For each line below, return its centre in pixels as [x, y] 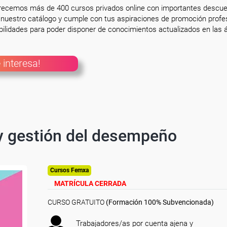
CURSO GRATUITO [76, 202]
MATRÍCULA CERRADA [90, 183]
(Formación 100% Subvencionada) [159, 202]
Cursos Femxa [69, 170]
